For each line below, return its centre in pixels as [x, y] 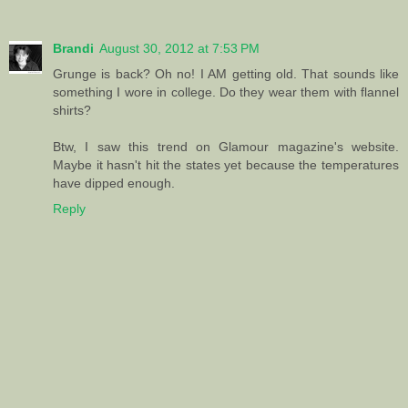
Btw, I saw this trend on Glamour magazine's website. [226, 146]
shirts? [72, 110]
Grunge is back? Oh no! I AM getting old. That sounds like [226, 73]
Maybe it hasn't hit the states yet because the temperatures [226, 164]
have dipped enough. [114, 183]
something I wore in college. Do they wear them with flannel [226, 92]
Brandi [73, 48]
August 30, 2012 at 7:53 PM [179, 48]
